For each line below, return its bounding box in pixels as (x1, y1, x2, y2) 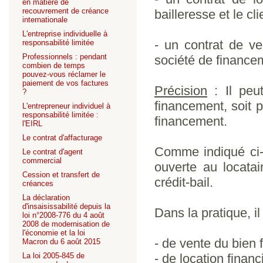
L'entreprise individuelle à (22, 29, 107, 38)
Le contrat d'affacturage (22, 133, 102, 142)
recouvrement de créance (22, 6, 109, 15)
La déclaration (22, 193, 70, 202)
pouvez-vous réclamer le (22, 70, 106, 79)
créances (22, 179, 53, 188)
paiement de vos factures (22, 79, 109, 87)
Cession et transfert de (22, 170, 100, 179)
